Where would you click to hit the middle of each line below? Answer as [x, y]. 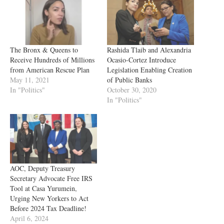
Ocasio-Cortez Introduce [141, 59]
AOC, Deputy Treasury [42, 168]
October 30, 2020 [132, 89]
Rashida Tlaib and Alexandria [149, 49]
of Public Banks [129, 79]
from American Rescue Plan [50, 69]
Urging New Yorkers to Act [49, 198]
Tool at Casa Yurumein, [43, 188]
